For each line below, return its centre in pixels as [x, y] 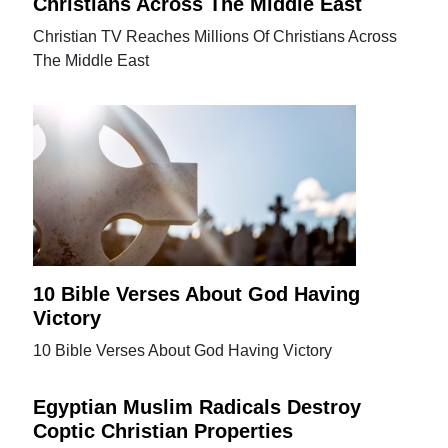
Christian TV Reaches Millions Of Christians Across [215, 37]
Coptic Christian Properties [163, 431]
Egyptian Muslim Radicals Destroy [197, 407]
